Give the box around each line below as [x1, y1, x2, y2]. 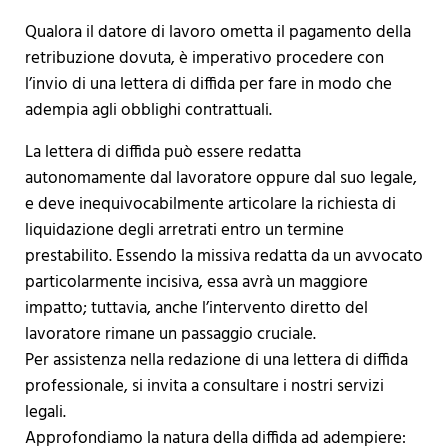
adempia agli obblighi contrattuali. [24, 97, 272, 125]
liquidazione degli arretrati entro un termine [24, 217, 344, 245]
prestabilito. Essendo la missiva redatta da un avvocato [24, 243, 423, 271]
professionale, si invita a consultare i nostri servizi [24, 373, 384, 401]
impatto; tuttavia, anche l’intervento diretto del [24, 295, 368, 323]
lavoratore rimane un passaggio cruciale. [24, 321, 316, 349]
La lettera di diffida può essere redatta [24, 139, 301, 167]
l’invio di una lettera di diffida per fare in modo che [24, 71, 392, 99]
